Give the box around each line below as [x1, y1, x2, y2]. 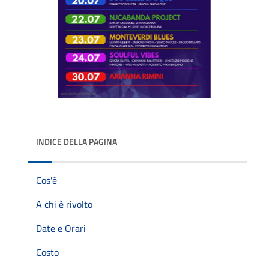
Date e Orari [36, 220, 86, 235]
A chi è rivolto [36, 196, 92, 211]
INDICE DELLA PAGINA [36, 134, 117, 148]
